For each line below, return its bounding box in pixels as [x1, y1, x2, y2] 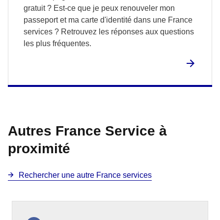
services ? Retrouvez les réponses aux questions [24, 27, 194, 36]
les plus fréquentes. [24, 39, 91, 48]
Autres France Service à [8, 123, 167, 138]
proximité [8, 141, 70, 156]
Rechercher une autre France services [19, 171, 152, 179]
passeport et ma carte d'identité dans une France [24, 16, 192, 24]
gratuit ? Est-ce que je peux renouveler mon [24, 4, 175, 12]
